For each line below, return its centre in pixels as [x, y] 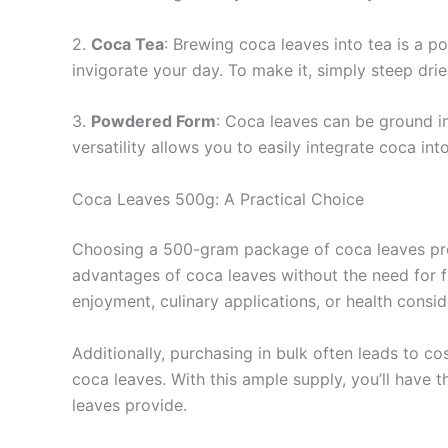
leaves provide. [129, 404]
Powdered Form [153, 121]
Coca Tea [127, 43]
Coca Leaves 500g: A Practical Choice [218, 198]
